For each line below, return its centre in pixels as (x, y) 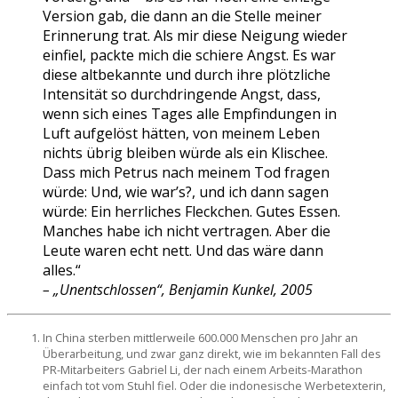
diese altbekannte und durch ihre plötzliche (187, 75)
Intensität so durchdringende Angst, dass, (182, 94)
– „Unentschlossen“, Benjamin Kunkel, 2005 (178, 290)
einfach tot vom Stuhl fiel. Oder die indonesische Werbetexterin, (214, 386)
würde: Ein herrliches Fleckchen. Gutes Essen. (191, 211)
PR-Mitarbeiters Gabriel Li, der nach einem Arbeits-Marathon (203, 370)
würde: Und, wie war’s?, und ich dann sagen (186, 192)
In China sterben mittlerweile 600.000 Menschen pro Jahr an (200, 338)
